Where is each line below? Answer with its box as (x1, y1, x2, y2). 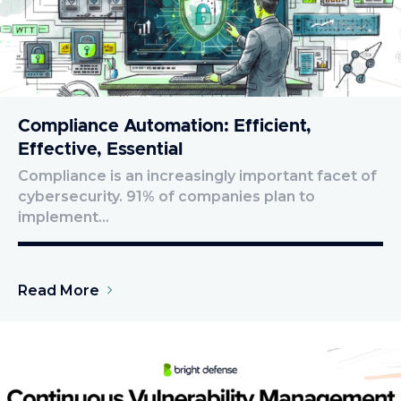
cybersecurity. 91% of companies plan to (18, 187, 315, 205)
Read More (18, 281, 99, 299)
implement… (18, 208, 109, 226)
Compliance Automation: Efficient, (18, 116, 311, 135)
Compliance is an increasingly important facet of (18, 166, 377, 184)
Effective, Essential (18, 140, 183, 158)
